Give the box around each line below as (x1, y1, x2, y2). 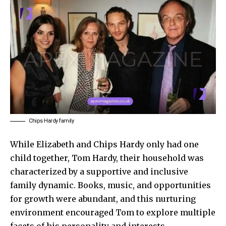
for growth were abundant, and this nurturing (10, 194, 196, 204)
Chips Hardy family (29, 118, 74, 125)
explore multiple (146, 207, 215, 218)
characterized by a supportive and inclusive (10, 166, 188, 177)
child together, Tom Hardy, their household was (10, 153, 204, 163)
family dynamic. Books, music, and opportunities (10, 180, 211, 191)
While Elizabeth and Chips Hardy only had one (10, 139, 199, 150)
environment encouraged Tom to (10, 207, 146, 218)
